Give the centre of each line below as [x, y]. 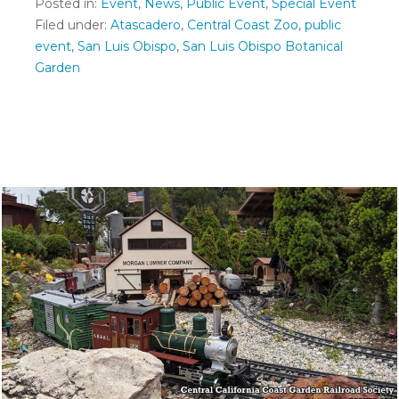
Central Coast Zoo [243, 24]
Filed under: [73, 24]
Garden [57, 67]
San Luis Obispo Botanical [263, 46]
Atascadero [146, 24]
